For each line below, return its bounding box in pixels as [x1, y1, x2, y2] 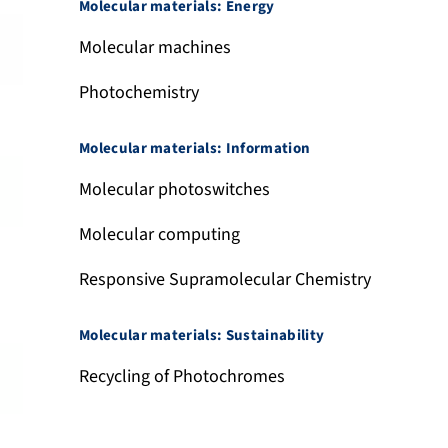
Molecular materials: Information [78, 137, 311, 159]
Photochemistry [78, 79, 199, 105]
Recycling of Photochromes [78, 363, 285, 389]
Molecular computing [78, 221, 240, 247]
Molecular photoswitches [78, 176, 270, 202]
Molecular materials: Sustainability [78, 324, 325, 346]
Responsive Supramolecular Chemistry [78, 266, 371, 292]
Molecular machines [78, 34, 231, 60]
